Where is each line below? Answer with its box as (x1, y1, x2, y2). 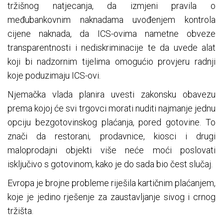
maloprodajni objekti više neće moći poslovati (7, 145, 216, 156)
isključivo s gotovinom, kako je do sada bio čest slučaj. (7, 159, 213, 170)
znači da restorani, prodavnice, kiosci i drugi (7, 131, 216, 142)
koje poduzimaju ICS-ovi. (7, 70, 101, 81)
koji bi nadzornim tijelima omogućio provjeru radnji (7, 56, 216, 67)
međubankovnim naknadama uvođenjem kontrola (7, 14, 216, 25)
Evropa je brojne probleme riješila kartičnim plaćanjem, (7, 178, 216, 189)
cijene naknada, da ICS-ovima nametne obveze (7, 28, 216, 39)
